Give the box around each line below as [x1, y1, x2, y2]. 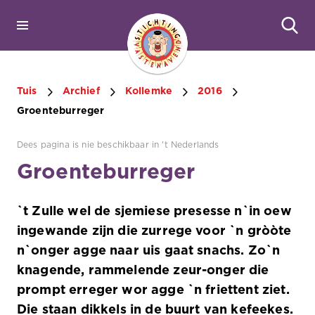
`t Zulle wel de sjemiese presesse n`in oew [17, 205, 292, 218]
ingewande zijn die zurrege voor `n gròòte [17, 225, 292, 238]
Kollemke [124, 86, 173, 96]
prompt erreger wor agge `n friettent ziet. [17, 284, 290, 297]
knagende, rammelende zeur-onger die [17, 264, 269, 277]
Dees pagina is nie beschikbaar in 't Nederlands [17, 141, 219, 149]
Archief [62, 86, 100, 96]
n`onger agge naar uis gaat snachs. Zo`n [17, 245, 281, 257]
